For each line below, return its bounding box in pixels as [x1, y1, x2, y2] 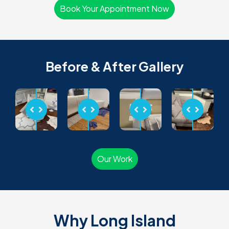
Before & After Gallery [45, 58, 184, 75]
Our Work [97, 153, 132, 165]
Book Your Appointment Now [60, 3, 169, 14]
